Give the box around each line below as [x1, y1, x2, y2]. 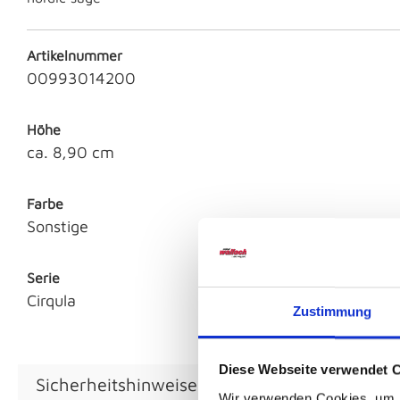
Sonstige [27, 217, 88, 237]
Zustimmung [292, 304, 372, 320]
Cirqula [27, 291, 76, 311]
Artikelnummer [27, 47, 122, 64]
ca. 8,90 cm [27, 143, 114, 162]
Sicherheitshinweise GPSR [36, 374, 247, 396]
